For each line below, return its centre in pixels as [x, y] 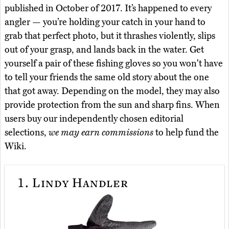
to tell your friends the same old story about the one [107, 77]
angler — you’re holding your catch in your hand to [105, 22]
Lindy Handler [78, 182]
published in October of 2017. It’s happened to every [108, 8]
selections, [27, 132]
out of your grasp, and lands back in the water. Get [104, 49]
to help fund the [186, 132]
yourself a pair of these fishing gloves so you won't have [114, 63]
